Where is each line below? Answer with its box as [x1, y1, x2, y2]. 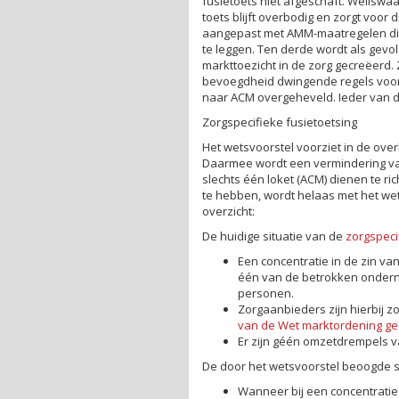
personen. [238, 284, 294, 301]
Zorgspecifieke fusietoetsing [202, 113, 357, 130]
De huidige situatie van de [202, 227, 346, 244]
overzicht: [202, 202, 255, 219]
